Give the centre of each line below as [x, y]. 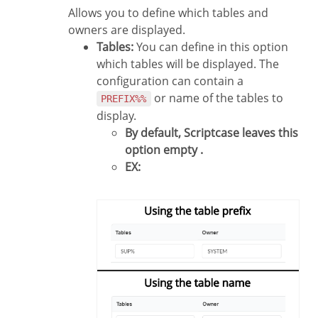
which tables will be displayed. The [188, 64]
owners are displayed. [127, 30]
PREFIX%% [124, 99]
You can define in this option [211, 47]
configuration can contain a [170, 81]
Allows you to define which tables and [168, 13]
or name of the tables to [217, 98]
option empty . [164, 150]
